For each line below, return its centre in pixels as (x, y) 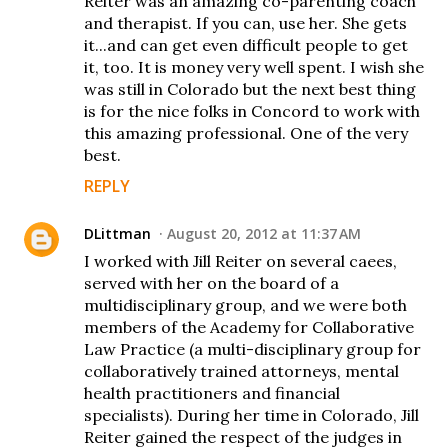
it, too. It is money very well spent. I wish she (254, 66)
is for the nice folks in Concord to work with (252, 110)
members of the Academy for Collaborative (249, 326)
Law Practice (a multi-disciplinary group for (252, 348)
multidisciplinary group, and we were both (245, 304)
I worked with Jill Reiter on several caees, (240, 260)
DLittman (117, 233)
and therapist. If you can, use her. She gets (245, 22)
